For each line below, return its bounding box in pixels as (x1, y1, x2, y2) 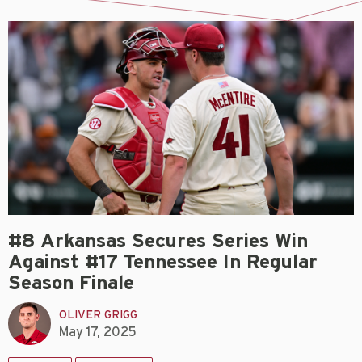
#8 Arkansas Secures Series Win (8, 232, 308, 252)
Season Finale (8, 274, 134, 294)
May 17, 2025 (59, 325, 137, 339)
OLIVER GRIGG (59, 309, 137, 321)
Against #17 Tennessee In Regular (8, 253, 318, 273)
